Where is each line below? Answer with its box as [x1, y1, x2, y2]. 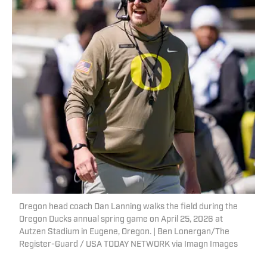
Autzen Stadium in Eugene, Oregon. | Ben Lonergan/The [19, 228, 229, 237]
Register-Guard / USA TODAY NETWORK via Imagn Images [19, 240, 238, 250]
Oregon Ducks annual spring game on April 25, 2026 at [19, 215, 223, 225]
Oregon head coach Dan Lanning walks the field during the [19, 203, 238, 212]
